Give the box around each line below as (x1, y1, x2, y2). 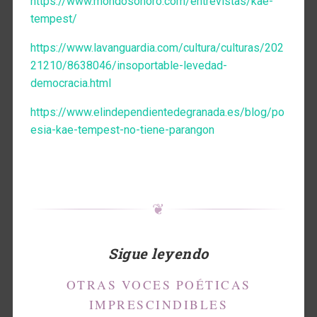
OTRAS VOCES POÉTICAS (66, 275, 251, 293)
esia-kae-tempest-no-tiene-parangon (30, 122, 214, 137)
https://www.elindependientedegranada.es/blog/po (30, 105, 284, 119)
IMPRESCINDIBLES (88, 295, 229, 313)
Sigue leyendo (108, 243, 209, 263)
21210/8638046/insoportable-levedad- (30, 58, 227, 72)
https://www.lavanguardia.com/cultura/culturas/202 (30, 40, 284, 54)
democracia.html (30, 76, 111, 90)
